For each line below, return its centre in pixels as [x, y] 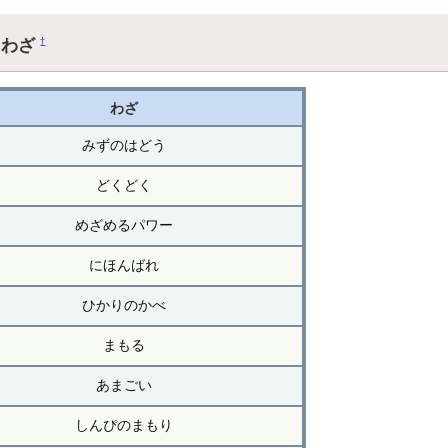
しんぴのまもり [123, 425]
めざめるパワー [123, 225]
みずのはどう [123, 145]
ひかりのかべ [123, 305]
